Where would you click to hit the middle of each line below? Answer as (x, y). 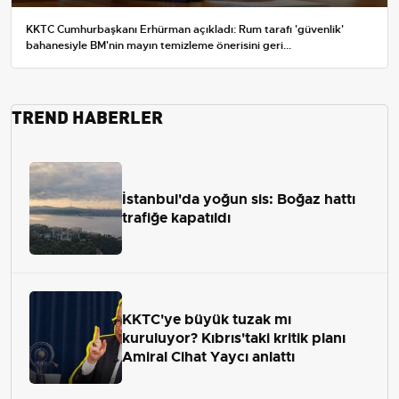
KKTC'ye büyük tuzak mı (207, 319)
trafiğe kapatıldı (176, 218)
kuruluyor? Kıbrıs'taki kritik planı (234, 338)
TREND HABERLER (87, 116)
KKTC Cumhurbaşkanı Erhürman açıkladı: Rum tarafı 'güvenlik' (185, 30)
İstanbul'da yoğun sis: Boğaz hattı (239, 199)
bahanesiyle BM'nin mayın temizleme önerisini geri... (159, 46)
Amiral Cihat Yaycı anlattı (208, 356)
